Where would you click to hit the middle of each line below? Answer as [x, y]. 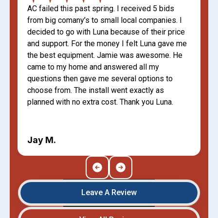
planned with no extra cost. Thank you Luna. [100, 102]
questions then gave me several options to [100, 78]
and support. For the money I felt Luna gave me [107, 43]
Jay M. [42, 140]
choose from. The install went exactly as [96, 90]
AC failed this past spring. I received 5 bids [101, 8]
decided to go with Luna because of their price [106, 32]
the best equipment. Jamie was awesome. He [105, 55]
